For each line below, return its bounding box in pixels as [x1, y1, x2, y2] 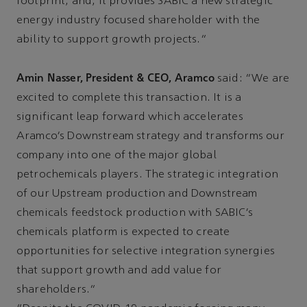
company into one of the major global [16, 150, 217, 162]
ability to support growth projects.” [16, 34, 207, 45]
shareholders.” [16, 284, 97, 296]
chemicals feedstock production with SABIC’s [16, 208, 253, 219]
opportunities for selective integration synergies [16, 246, 275, 258]
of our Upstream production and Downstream [16, 188, 258, 200]
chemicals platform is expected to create [16, 227, 230, 238]
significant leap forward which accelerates [16, 112, 243, 123]
